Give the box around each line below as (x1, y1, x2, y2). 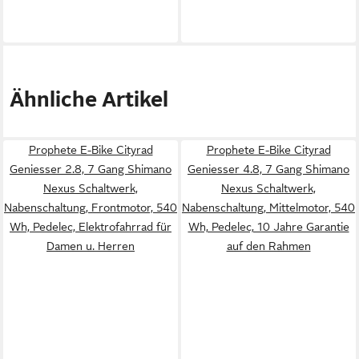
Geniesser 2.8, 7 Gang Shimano (10, 163, 171, 175)
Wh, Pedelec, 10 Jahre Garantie (188, 220, 349, 233)
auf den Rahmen (226, 240, 311, 252)
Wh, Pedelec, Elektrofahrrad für (10, 220, 171, 233)
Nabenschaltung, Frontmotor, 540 (4, 201, 177, 214)
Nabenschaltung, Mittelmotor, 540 (182, 201, 355, 214)
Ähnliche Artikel (10, 88, 168, 111)
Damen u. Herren (46, 240, 135, 252)
